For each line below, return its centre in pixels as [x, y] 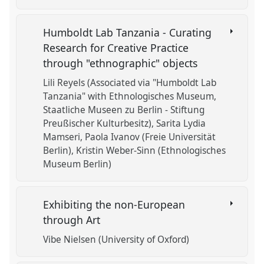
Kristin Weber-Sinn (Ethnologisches [151, 151]
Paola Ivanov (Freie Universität [151, 137]
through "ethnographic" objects [122, 63]
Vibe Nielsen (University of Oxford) [116, 240]
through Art [73, 220]
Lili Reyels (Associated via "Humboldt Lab [130, 83]
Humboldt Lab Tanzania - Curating [128, 33]
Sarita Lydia [181, 124]
